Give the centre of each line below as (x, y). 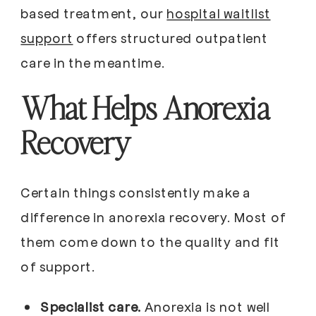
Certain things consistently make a (136, 192)
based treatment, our (94, 13)
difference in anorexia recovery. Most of (153, 217)
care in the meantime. (93, 62)
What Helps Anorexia (145, 108)
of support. (58, 266)
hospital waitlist (219, 13)
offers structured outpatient (170, 38)
